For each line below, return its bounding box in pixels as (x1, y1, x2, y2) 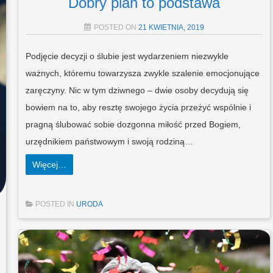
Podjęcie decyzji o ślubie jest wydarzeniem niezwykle (25, 51, 229, 61)
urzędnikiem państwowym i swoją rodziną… (25, 136, 193, 146)
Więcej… (32, 159, 66, 169)
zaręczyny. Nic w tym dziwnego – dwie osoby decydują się (25, 85, 249, 95)
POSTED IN (35, 199, 76, 208)
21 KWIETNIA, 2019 (138, 23, 204, 32)
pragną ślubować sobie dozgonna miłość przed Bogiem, (25, 119, 241, 129)
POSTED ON (93, 23, 138, 32)
